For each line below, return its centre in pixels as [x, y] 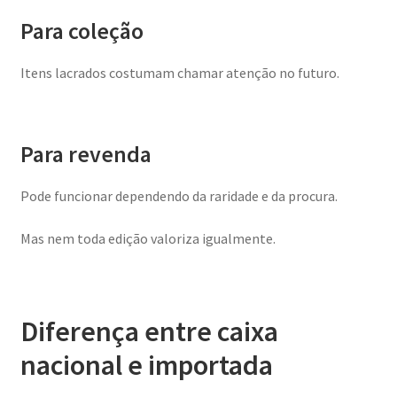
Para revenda [86, 154]
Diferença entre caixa [149, 331]
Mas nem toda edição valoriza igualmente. [148, 238]
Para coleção [82, 31]
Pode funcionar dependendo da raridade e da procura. [179, 195]
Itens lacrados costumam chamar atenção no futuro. [179, 72]
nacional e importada [146, 365]
